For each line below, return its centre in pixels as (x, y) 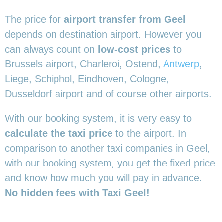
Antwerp (181, 64)
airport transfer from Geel (125, 19)
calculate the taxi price (59, 133)
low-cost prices (133, 49)
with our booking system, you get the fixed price (110, 163)
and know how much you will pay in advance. (104, 178)
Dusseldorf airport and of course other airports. (108, 93)
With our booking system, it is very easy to (98, 118)
